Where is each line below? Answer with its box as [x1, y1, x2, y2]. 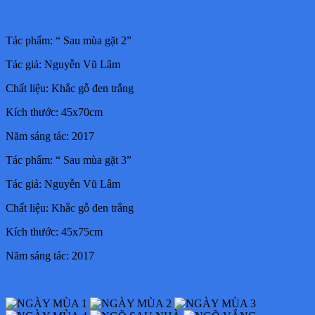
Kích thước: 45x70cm [6, 105, 103, 118]
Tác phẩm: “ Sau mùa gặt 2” [6, 34, 131, 46]
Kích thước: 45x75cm [6, 225, 103, 238]
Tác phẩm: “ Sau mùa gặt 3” [6, 153, 131, 166]
